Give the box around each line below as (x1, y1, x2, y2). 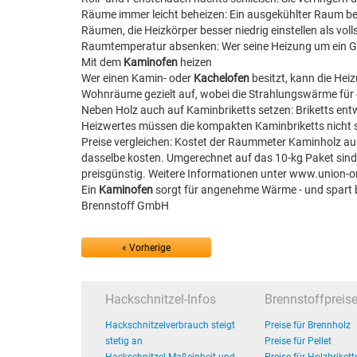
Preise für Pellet (265, 335, 331, 347)
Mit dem (81, 56, 124, 69)
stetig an (105, 335, 143, 347)
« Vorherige (122, 242, 171, 253)
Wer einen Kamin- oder (81, 72, 194, 84)
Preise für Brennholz (265, 320, 351, 331)
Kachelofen (194, 72, 249, 84)
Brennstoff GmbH (81, 199, 169, 212)
